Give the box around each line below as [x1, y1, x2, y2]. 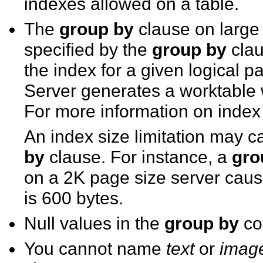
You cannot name [24, 238, 167, 259]
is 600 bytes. [24, 188, 124, 208]
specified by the [24, 39, 153, 60]
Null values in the [24, 213, 165, 234]
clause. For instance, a [45, 147, 232, 167]
